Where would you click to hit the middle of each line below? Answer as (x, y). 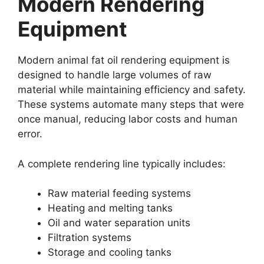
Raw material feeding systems (119, 193)
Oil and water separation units (119, 223)
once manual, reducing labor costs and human (128, 119)
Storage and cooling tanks (110, 252)
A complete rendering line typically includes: (122, 164)
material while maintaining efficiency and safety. (132, 90)
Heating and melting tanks (110, 208)
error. (30, 134)
